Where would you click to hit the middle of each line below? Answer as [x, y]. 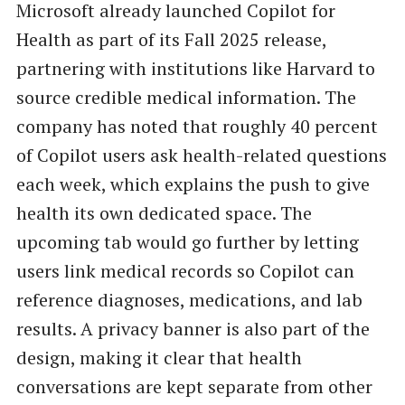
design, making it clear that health [159, 357]
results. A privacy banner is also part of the [193, 328]
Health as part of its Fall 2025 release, [171, 39]
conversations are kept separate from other [194, 386]
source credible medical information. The [186, 97]
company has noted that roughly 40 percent [197, 126]
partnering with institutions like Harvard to [195, 68]
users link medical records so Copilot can [185, 270]
